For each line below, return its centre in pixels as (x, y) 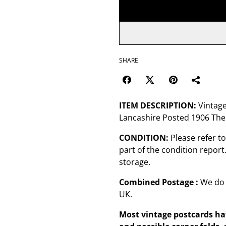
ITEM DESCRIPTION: (158, 105)
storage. (135, 162)
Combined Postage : (159, 182)
